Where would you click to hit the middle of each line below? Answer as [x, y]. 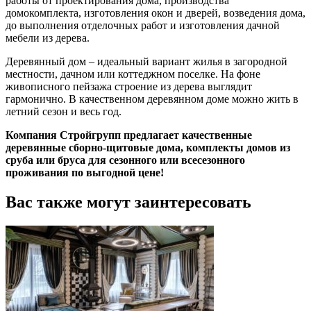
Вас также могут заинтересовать [128, 202]
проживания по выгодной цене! [85, 173]
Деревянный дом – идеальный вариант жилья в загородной [146, 62]
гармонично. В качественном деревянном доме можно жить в [152, 99]
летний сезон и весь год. [64, 112]
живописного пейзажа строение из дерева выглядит [129, 87]
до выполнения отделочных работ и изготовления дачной [143, 26]
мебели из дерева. [48, 38]
